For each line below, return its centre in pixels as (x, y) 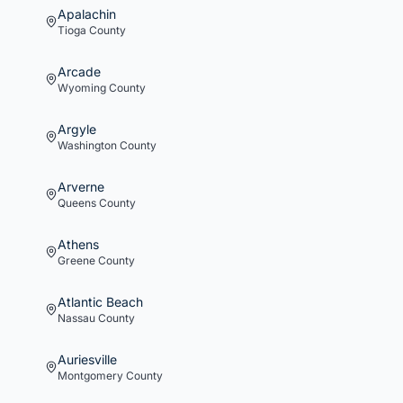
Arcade (79, 72)
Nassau (76, 318)
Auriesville (87, 359)
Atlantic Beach (100, 302)
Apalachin (87, 14)
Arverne (81, 187)
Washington (87, 145)
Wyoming (82, 88)
